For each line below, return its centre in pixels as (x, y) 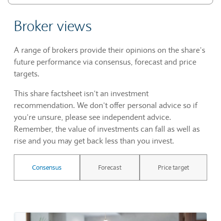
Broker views (53, 26)
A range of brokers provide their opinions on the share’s (110, 50)
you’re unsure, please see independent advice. (92, 117)
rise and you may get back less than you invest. (94, 141)
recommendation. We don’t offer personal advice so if (106, 105)
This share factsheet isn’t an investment (81, 93)
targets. (27, 74)
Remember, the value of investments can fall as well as (107, 129)
